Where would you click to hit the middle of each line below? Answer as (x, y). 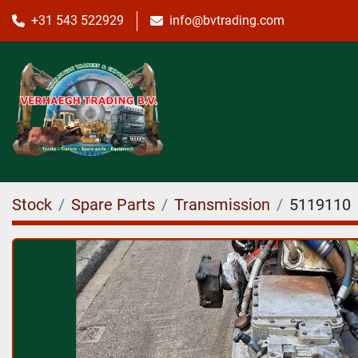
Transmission (222, 205)
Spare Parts (113, 205)
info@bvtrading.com (227, 20)
